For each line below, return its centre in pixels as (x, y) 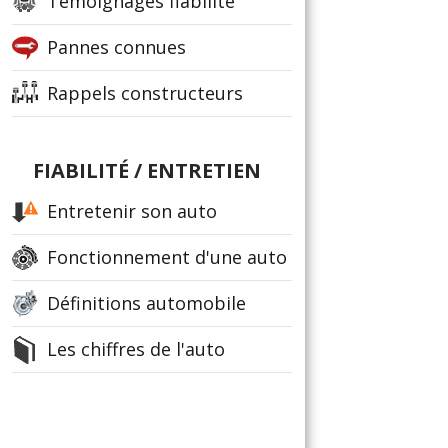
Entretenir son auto (132, 211)
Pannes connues (116, 47)
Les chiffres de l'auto (136, 349)
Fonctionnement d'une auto (167, 257)
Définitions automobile (146, 303)
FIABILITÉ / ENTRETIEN (147, 170)
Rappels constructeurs (145, 93)
